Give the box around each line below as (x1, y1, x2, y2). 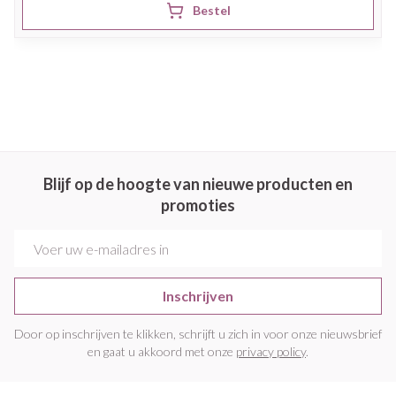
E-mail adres (13, 229, 95, 246)
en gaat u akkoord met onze (88, 344, 236, 359)
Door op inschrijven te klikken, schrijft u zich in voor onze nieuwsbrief (14, 326, 382, 341)
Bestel (192, 3, 231, 18)
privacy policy (236, 344, 306, 359)
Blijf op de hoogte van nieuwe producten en (43, 174, 353, 194)
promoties (161, 195, 235, 215)
